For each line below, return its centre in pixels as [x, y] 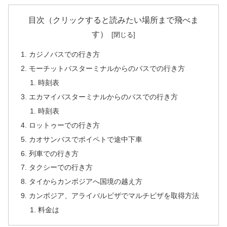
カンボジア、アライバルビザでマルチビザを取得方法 [114, 196]
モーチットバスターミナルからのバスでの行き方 [107, 69]
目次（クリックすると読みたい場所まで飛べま [113, 20]
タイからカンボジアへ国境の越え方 [86, 182]
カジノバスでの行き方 [65, 54]
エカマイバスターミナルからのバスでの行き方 [104, 97]
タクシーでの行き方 [61, 167]
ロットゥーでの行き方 [65, 125]
